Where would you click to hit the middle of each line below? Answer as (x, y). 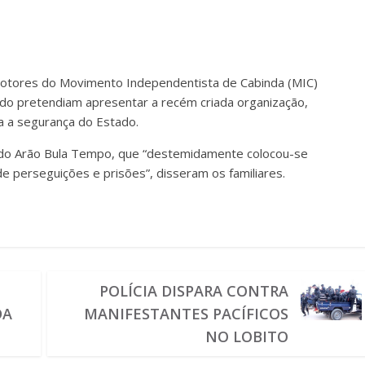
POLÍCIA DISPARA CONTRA (193, 291)
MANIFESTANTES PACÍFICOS (186, 314)
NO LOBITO (246, 336)
